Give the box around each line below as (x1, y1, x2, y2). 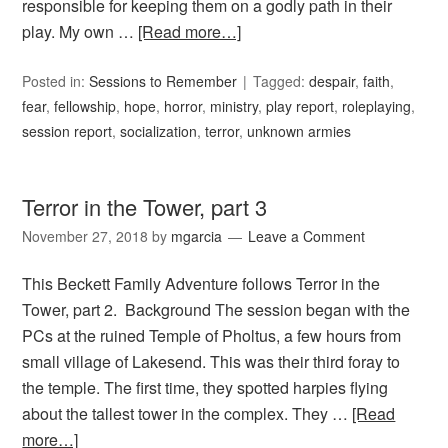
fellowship (54, 96, 117, 117)
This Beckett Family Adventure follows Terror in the (22, 272, 381, 296)
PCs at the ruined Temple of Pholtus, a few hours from (22, 324, 402, 348)
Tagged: (253, 71, 310, 92)
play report (266, 96, 335, 117)
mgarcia (171, 226, 223, 247)
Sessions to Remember (89, 71, 238, 92)
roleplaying (342, 96, 412, 117)
